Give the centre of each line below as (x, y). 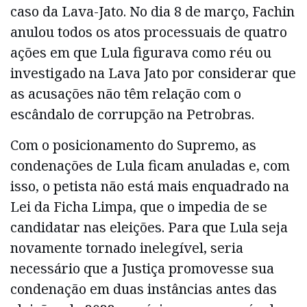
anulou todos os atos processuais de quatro (149, 32)
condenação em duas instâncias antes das (144, 288)
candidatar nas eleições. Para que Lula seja (149, 227)
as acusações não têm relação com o (126, 94)
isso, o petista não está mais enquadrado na (150, 186)
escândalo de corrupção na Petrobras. (132, 114)
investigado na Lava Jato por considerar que (153, 73)
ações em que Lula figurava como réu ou (141, 53)
